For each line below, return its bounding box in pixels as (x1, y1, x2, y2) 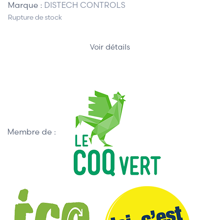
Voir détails (90, 42, 130, 52)
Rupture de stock (8, 12, 62, 22)
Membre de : (7, 126, 56, 137)
